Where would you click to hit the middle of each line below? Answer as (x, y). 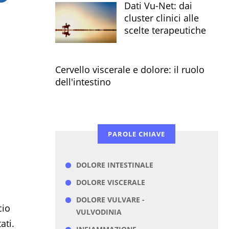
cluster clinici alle (161, 18)
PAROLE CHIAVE (137, 134)
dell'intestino (83, 82)
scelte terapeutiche (165, 30)
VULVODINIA (99, 212)
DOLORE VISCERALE (110, 182)
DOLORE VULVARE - (110, 200)
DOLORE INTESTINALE (114, 165)
